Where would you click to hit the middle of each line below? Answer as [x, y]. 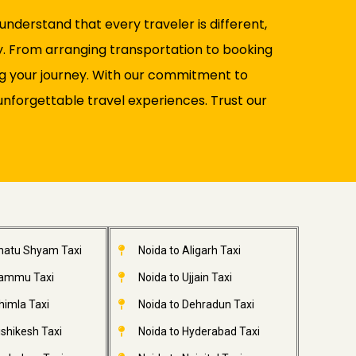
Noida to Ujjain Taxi [185, 277]
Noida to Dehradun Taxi [196, 304]
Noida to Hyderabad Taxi [199, 331]
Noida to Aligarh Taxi [189, 250]
